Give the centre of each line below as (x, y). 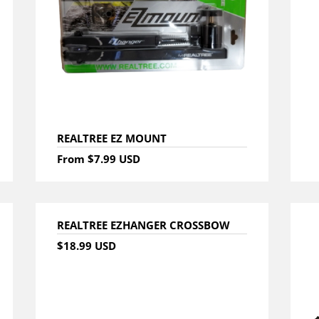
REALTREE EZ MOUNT (111, 138)
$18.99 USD (86, 245)
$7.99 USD (114, 158)
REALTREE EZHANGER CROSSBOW (143, 225)
